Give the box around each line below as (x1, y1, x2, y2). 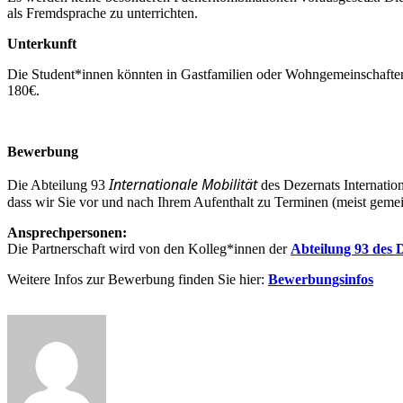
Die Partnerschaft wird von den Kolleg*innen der (7, 240, 291, 256)
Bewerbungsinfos (268, 271, 373, 287)
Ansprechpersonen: (7, 224, 127, 240)
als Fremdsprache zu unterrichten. (7, 4, 198, 21)
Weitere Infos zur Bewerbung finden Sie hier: (7, 271, 268, 287)
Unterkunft (7, 35, 76, 51)
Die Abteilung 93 (7, 176, 109, 193)
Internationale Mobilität (109, 174, 257, 194)
